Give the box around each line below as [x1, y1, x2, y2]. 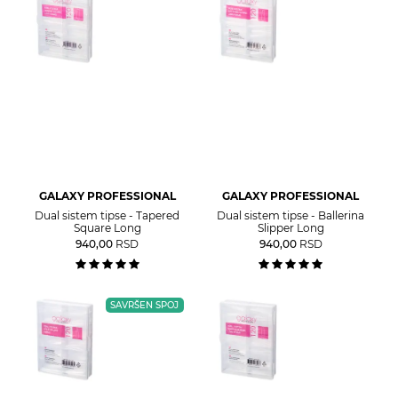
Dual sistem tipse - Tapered [35, 208, 180, 222]
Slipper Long [257, 220, 324, 235]
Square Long [73, 220, 141, 235]
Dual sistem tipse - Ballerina [217, 208, 365, 222]
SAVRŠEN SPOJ [109, 298, 179, 311]
